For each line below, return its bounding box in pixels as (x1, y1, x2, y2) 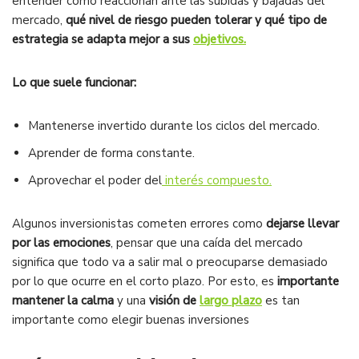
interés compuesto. (162, 172, 272, 189)
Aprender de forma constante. (28, 145, 195, 162)
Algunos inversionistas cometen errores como (12, 216, 266, 232)
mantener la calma (12, 292, 114, 309)
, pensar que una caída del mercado (111, 235, 303, 252)
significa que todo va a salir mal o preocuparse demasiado (12, 254, 328, 271)
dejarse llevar (266, 216, 339, 232)
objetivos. (193, 31, 246, 48)
